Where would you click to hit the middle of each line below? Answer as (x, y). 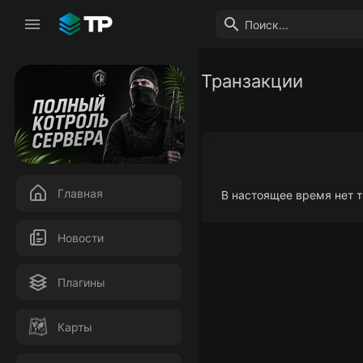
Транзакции (252, 81)
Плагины (81, 282)
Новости (81, 237)
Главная (80, 193)
